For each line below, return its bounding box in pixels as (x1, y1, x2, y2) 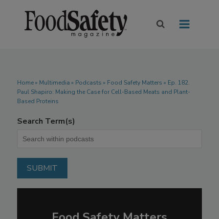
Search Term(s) (17, 116, 75, 127)
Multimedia (39, 79, 70, 87)
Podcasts (75, 79, 102, 87)
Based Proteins (17, 97, 59, 106)
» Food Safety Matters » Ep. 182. (102, 79, 190, 87)
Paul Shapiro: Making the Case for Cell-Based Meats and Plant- (17, 88, 190, 96)
